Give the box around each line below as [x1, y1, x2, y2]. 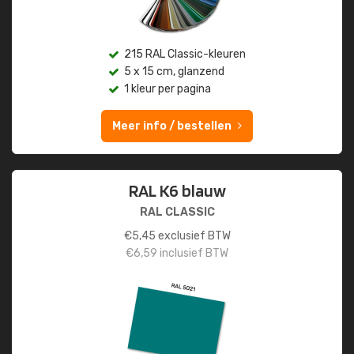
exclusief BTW [155, 229, 231, 243]
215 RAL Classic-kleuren [124, 47, 246, 61]
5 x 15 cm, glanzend [124, 65, 224, 78]
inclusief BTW [157, 247, 228, 260]
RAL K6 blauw [128, 180, 226, 201]
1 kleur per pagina [124, 82, 211, 96]
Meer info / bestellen [112, 119, 232, 133]
